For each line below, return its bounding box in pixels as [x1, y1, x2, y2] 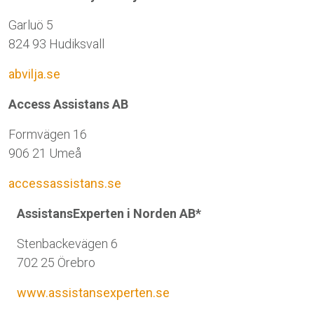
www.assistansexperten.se [17, 285, 170, 300]
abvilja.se [8, 67, 60, 81]
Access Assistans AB [8, 97, 128, 111]
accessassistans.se [8, 176, 121, 191]
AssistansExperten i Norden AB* [17, 206, 201, 221]
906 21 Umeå [8, 146, 81, 161]
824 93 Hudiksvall [8, 36, 104, 51]
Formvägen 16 [8, 127, 87, 142]
